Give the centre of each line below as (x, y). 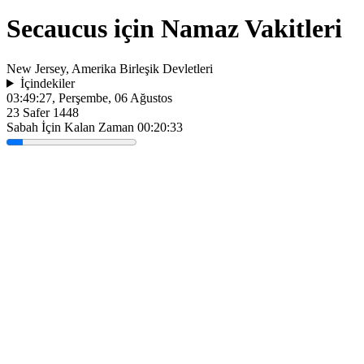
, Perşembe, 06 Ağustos (112, 97)
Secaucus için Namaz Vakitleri (174, 29)
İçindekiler (47, 83)
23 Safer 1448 (43, 112)
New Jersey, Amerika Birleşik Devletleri (110, 68)
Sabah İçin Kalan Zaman (72, 127)
